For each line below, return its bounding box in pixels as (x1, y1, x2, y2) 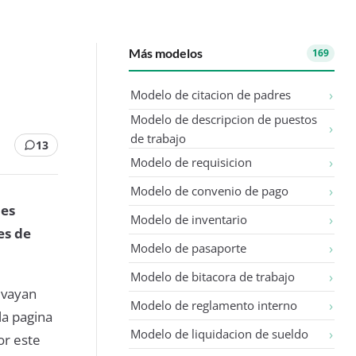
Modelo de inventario (130, 211, 248, 228)
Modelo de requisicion (130, 154, 253, 171)
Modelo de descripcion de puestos (130, 110, 318, 127)
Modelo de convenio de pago (130, 183, 289, 199)
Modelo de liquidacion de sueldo (130, 326, 309, 342)
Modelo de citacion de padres (130, 87, 292, 103)
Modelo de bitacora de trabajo (130, 269, 296, 285)
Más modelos (129, 44, 203, 60)
